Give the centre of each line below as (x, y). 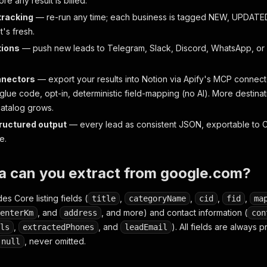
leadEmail (146, 227)
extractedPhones (58, 227)
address (80, 213)
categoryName (157, 198)
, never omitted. (55, 241)
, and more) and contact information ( (174, 212)
